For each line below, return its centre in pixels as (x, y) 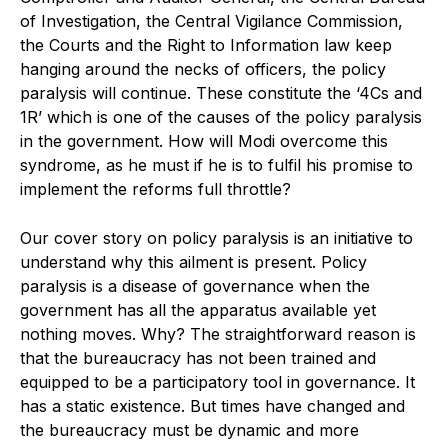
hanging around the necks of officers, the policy (203, 68)
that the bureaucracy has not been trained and (198, 357)
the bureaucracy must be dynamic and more (189, 429)
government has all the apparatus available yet (198, 309)
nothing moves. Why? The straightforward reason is (218, 333)
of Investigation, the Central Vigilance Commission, (211, 20)
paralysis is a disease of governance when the (195, 285)
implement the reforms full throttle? (155, 188)
